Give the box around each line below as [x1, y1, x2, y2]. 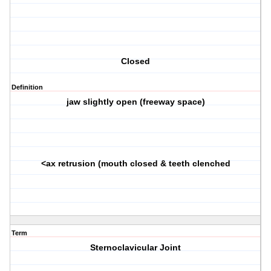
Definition [11, 83, 43, 91]
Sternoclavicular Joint [90, 243, 181, 253]
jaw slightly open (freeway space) [66, 97, 205, 107]
